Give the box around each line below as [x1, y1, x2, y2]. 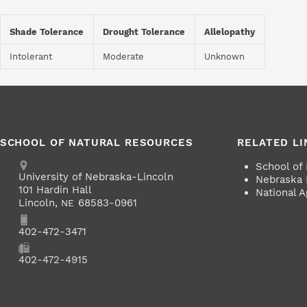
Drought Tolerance [103, 27, 186, 38]
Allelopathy [204, 27, 256, 38]
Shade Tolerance [10, 27, 84, 38]
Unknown [204, 51, 245, 62]
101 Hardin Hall [18, 184, 92, 197]
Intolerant [10, 51, 53, 62]
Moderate [103, 51, 145, 62]
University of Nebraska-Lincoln [18, 171, 173, 184]
